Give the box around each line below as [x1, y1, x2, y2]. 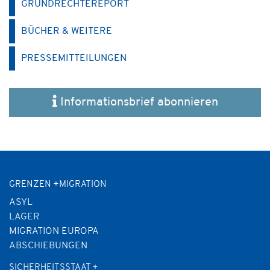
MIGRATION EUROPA [9, 226, 99, 236]
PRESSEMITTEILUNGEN [21, 53, 127, 63]
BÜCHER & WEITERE [21, 26, 112, 36]
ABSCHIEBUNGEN [9, 240, 87, 251]
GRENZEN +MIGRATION [9, 180, 107, 189]
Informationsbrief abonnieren [60, 96, 218, 108]
